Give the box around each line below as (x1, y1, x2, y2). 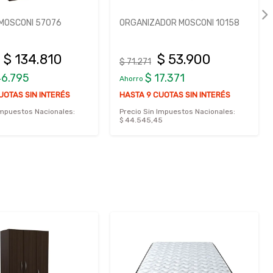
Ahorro (119, 74, 145, 83)
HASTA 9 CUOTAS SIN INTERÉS (119, 90, 230, 100)
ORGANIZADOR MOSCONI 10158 (119, 18, 239, 29)
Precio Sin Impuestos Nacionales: (119, 107, 235, 116)
